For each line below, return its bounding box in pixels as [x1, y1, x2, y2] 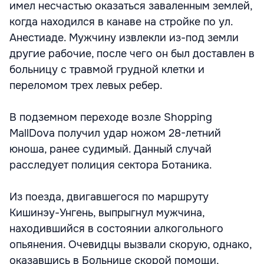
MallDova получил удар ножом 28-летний [9, 127, 221, 140]
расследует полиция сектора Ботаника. [9, 159, 212, 171]
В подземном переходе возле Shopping [9, 111, 212, 124]
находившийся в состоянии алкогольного [9, 222, 223, 235]
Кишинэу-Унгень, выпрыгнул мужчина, [9, 206, 204, 219]
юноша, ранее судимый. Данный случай [9, 143, 212, 156]
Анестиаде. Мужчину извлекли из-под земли [9, 31, 239, 44]
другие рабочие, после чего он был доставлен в [9, 47, 255, 60]
